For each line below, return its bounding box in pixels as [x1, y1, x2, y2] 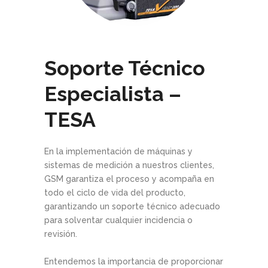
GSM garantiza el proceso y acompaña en [44, 174, 214, 184]
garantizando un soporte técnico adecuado [44, 202, 220, 212]
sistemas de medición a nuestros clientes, [44, 160, 214, 170]
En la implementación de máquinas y [44, 147, 193, 157]
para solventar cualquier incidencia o [44, 215, 193, 226]
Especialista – [44, 82, 181, 106]
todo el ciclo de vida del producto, [44, 188, 185, 198]
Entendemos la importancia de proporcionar [44, 257, 223, 267]
